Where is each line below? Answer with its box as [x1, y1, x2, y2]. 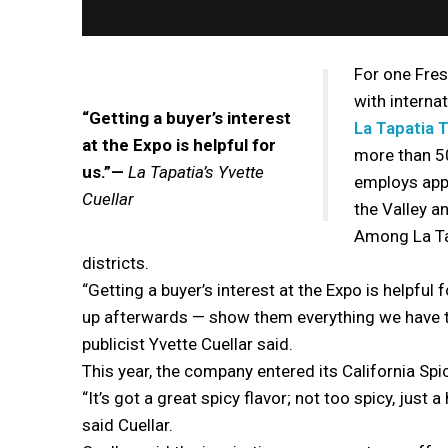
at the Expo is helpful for [82, 134, 276, 155]
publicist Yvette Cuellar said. [82, 333, 293, 354]
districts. [82, 252, 149, 273]
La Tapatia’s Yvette [128, 161, 264, 182]
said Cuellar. [82, 414, 173, 435]
